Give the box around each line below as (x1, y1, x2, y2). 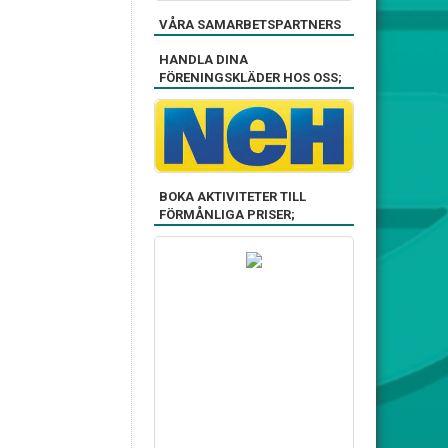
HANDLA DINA (159, 52, 248, 67)
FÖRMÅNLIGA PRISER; (159, 206, 295, 222)
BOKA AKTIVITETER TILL (159, 188, 306, 204)
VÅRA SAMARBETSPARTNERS (159, 17, 341, 32)
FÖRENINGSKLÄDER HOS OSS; (159, 70, 342, 85)
